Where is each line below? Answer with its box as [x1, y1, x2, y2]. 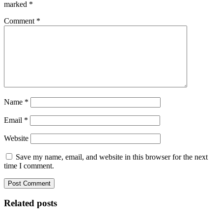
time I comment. [4, 162, 54, 170]
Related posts [4, 197, 57, 208]
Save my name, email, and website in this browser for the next [16, 153, 208, 162]
